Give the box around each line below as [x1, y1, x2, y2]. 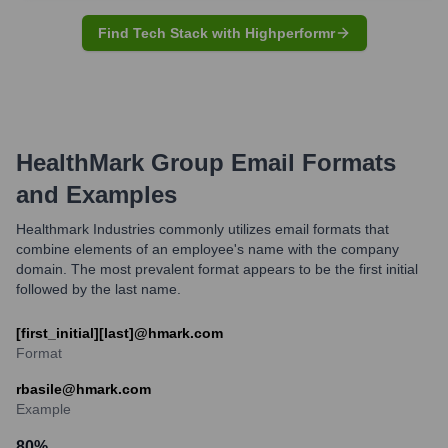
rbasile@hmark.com [16, 380, 151, 397]
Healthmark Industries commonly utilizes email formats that [16, 220, 389, 237]
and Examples [16, 180, 177, 208]
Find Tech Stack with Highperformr [97, 24, 335, 41]
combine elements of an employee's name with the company [16, 240, 399, 257]
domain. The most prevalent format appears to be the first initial [16, 260, 418, 277]
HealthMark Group [16, 148, 224, 176]
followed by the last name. [16, 280, 181, 297]
